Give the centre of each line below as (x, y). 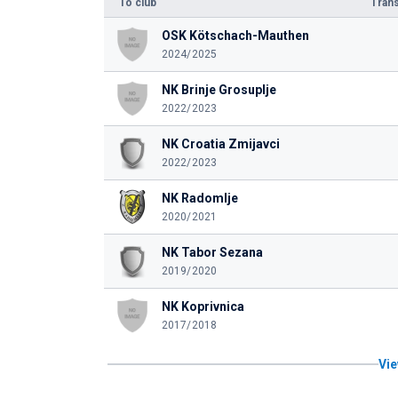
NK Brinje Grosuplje (219, 90)
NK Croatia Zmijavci (220, 144)
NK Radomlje (199, 198)
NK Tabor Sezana (212, 252)
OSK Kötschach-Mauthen (235, 36)
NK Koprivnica (203, 306)
